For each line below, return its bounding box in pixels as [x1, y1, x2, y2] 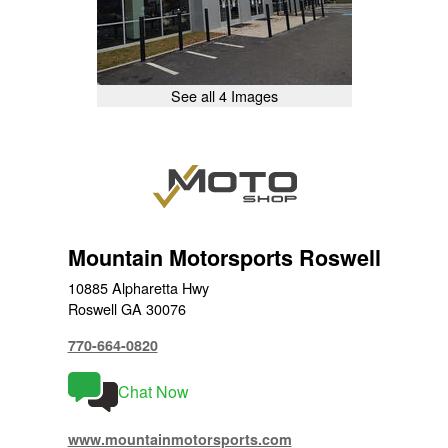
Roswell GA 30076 [67, 297, 186, 319]
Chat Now [117, 379, 189, 403]
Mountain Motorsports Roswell [67, 241, 381, 273]
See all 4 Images [170, 85, 278, 107]
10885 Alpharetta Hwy [67, 276, 209, 298]
